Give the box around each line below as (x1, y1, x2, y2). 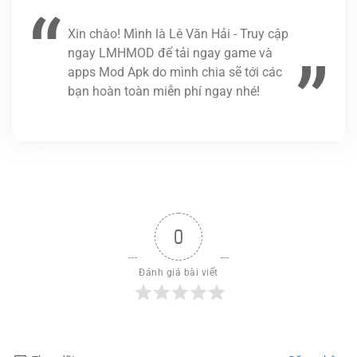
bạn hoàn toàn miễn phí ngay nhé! (68, 84, 260, 100)
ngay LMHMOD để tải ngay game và (68, 45, 273, 61)
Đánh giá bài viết (139, 267, 218, 279)
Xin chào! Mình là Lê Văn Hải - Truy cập (68, 26, 288, 42)
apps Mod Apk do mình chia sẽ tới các (68, 65, 282, 80)
